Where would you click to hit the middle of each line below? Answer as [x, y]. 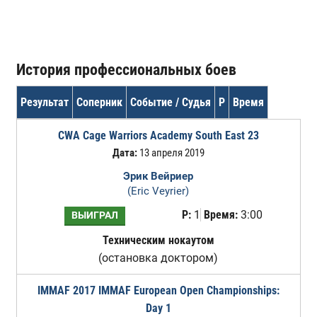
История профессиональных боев [126, 69]
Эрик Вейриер [158, 176]
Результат [44, 102]
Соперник [99, 102]
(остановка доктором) [158, 258]
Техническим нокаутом [158, 240]
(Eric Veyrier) [158, 191]
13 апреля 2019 [171, 153]
